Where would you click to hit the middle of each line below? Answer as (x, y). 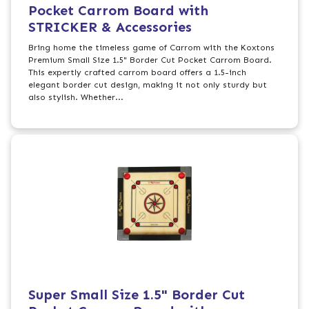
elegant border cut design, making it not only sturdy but (148, 85)
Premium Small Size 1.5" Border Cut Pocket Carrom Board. (150, 60)
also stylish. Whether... (76, 98)
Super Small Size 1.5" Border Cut (137, 294)
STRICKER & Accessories (110, 27)
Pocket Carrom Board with (119, 11)
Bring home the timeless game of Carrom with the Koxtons (152, 48)
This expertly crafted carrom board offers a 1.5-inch (138, 73)
